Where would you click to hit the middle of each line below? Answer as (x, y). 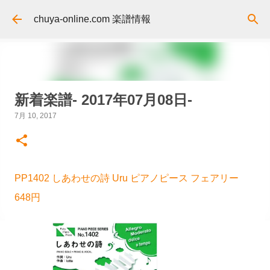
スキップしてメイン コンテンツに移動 (135, 15)
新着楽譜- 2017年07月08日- (103, 100)
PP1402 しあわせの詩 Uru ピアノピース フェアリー (131, 178)
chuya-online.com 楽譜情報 (92, 19)
